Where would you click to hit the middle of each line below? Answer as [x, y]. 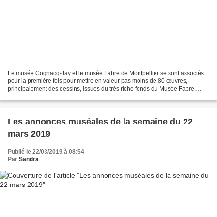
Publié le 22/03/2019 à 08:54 [46, 152]
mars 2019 [29, 134]
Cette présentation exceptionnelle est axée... [66, 97]
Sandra [29, 160]
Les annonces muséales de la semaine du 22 [100, 122]
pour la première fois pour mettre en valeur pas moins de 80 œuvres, [98, 81]
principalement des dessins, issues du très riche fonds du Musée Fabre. [102, 89]
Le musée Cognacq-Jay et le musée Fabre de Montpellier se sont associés [106, 73]
